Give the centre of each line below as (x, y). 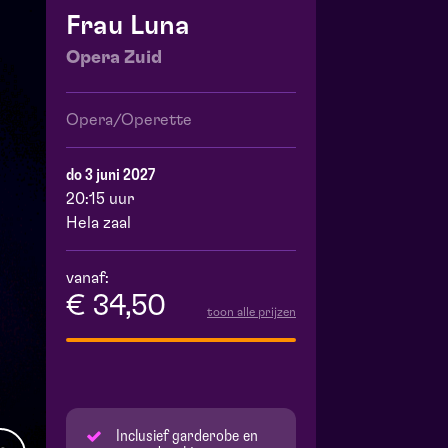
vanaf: (87, 278)
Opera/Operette (129, 120)
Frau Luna (128, 26)
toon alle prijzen (251, 312)
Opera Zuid (114, 58)
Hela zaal (98, 223)
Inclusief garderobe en (187, 436)
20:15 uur (100, 199)
